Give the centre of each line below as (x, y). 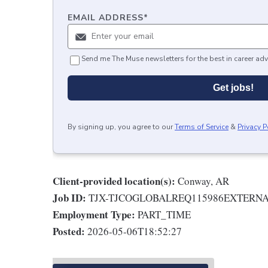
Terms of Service (202, 127)
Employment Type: (94, 214)
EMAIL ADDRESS (106, 17)
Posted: (69, 231)
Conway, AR (203, 181)
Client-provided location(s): (114, 181)
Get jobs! (233, 87)
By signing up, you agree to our (120, 127)
